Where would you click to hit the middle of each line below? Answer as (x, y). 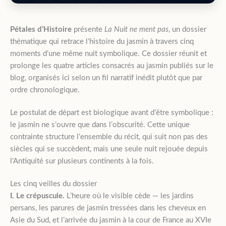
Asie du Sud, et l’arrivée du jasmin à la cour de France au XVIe (111, 220)
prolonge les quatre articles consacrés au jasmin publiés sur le (112, 66)
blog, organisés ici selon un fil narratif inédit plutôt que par (106, 78)
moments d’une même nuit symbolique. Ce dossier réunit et (108, 53)
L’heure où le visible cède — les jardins (129, 196)
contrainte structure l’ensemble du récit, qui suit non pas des (109, 137)
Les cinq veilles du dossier (53, 184)
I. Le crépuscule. (37, 196)
